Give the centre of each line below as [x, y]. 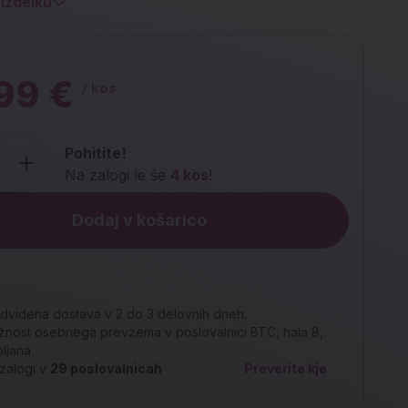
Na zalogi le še [117, 175]
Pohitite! [95, 153]
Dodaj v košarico [139, 220]
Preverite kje [286, 368]
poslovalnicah [114, 368]
